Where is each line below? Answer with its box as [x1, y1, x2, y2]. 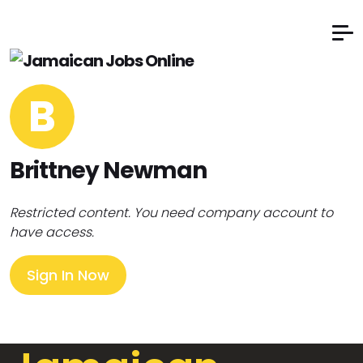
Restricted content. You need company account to [10, 203, 333, 222]
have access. [10, 223, 94, 241]
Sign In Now [27, 265, 109, 285]
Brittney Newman [10, 155, 207, 186]
